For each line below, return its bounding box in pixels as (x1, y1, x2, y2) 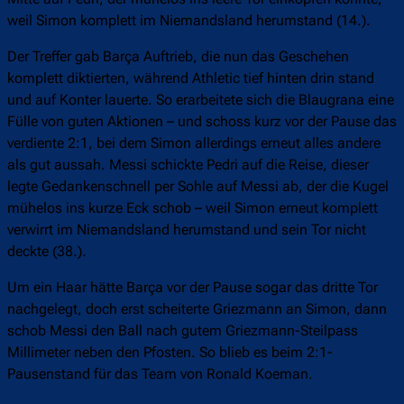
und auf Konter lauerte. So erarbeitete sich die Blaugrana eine (7, 91, 394, 109)
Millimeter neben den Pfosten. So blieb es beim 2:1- (7, 344, 333, 362)
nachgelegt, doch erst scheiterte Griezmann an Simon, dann (7, 300, 387, 318)
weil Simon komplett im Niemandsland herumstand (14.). (7, 12, 371, 30)
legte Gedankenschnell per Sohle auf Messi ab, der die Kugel (7, 178, 389, 196)
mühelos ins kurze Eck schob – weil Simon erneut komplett (7, 199, 378, 217)
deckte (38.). (7, 243, 87, 261)
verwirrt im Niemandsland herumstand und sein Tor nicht (7, 221, 366, 239)
